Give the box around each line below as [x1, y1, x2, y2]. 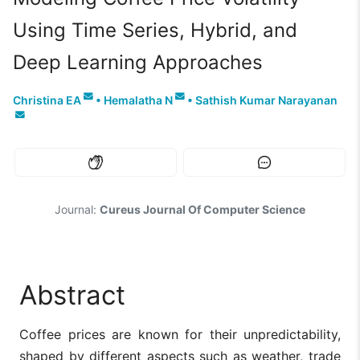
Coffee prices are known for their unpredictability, [19, 326, 341, 343]
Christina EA [13, 93, 81, 107]
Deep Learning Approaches [13, 51, 263, 74]
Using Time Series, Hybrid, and [13, 18, 297, 42]
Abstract [19, 278, 125, 311]
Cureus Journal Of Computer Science [100, 202, 305, 216]
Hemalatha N [104, 93, 173, 107]
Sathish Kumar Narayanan [195, 93, 337, 107]
